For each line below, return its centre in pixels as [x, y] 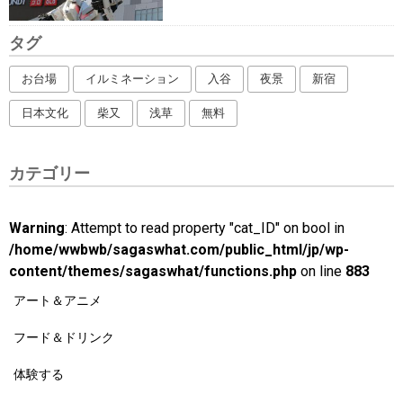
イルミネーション [132, 78]
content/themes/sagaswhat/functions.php [153, 271]
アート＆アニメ [58, 300]
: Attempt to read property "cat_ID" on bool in [205, 228]
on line [321, 271]
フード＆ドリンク [64, 337]
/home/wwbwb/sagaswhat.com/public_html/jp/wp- [179, 249]
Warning [37, 228]
